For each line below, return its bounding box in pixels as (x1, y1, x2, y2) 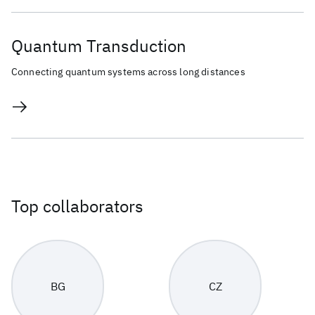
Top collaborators (11, 195, 143, 217)
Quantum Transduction (11, 34, 186, 57)
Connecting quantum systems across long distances (11, 65, 245, 78)
